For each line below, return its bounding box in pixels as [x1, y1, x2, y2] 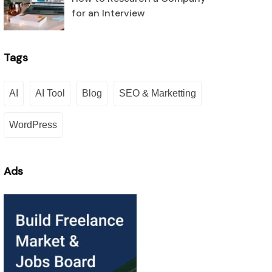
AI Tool [35, 88, 65, 98]
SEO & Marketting [119, 88, 196, 98]
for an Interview [72, 7, 145, 19]
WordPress [9, 120, 57, 130]
